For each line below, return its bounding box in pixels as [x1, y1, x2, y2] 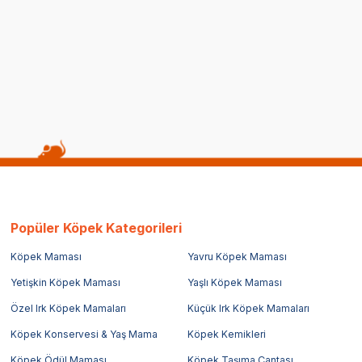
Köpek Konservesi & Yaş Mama [11, 327, 158, 340]
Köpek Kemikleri [187, 327, 266, 340]
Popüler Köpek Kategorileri [11, 219, 183, 236]
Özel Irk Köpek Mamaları [11, 301, 127, 314]
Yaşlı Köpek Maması [187, 276, 282, 288]
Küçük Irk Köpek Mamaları [187, 301, 309, 314]
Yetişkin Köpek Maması [11, 276, 121, 288]
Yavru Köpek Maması [187, 250, 287, 263]
